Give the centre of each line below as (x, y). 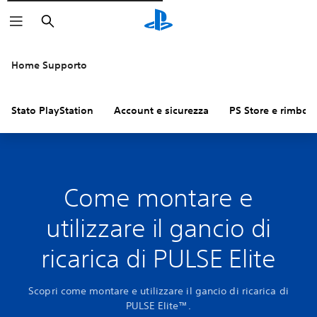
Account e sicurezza (161, 110)
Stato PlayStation (52, 110)
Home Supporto (49, 65)
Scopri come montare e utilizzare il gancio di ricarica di (158, 291)
